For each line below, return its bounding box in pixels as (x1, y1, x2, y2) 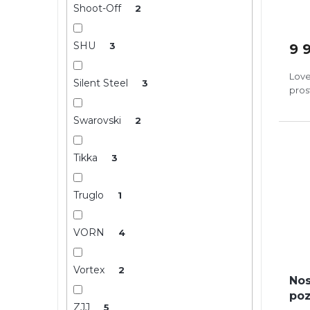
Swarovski (73, 113, 124, 127)
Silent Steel (73, 76, 131, 89)
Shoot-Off (73, 1, 124, 15)
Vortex (73, 263, 107, 276)
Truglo (73, 188, 107, 201)
